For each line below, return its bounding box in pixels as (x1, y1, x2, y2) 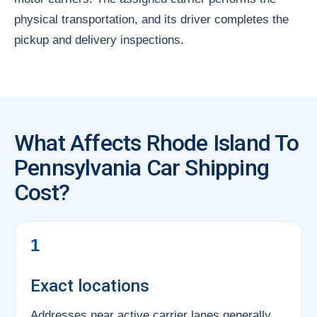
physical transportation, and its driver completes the (14, 12, 289, 26)
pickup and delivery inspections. (14, 33, 184, 47)
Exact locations (30, 275, 149, 296)
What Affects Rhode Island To (14, 129, 299, 156)
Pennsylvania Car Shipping (14, 154, 270, 181)
